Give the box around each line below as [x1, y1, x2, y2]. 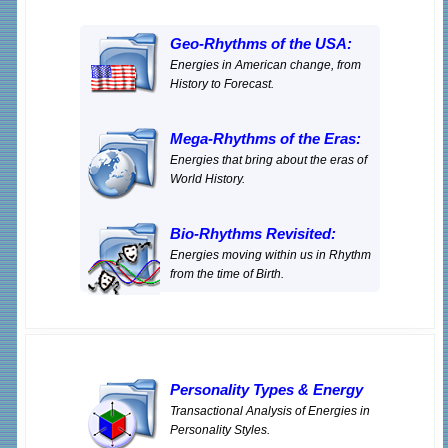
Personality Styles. [170, 423, 270, 437]
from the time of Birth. [170, 267, 284, 281]
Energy [313, 382, 363, 398]
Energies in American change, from [170, 58, 361, 72]
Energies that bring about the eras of [170, 153, 367, 167]
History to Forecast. [170, 77, 274, 91]
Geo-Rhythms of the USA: [170, 36, 352, 52]
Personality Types [170, 382, 294, 398]
